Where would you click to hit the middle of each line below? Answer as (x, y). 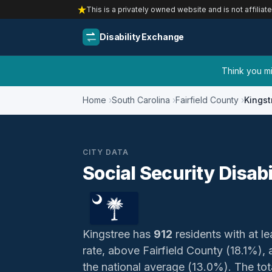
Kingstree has (118, 234)
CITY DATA (106, 152)
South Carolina (141, 100)
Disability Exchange (142, 37)
